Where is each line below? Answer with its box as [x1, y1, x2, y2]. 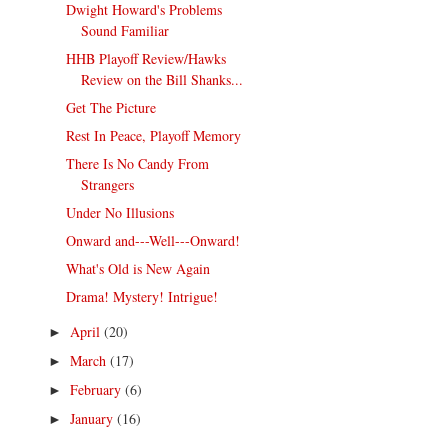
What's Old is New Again [66, 259, 211, 279]
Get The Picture [66, 98, 157, 118]
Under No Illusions [66, 203, 175, 223]
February [69, 380, 125, 400]
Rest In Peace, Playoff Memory [66, 126, 242, 146]
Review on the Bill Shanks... [81, 70, 244, 90]
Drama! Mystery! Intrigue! [66, 287, 219, 307]
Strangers [81, 175, 135, 195]
